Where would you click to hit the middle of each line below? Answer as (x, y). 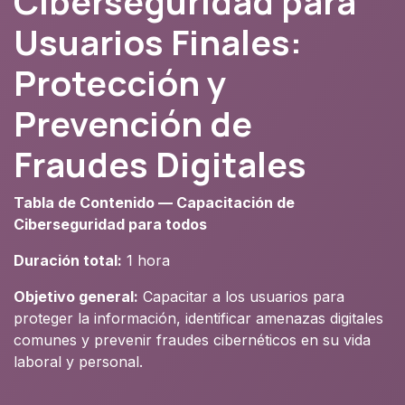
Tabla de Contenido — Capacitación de (154, 202)
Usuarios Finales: (158, 41)
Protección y (120, 82)
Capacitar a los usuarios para (241, 296)
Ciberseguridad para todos (110, 224)
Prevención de (133, 122)
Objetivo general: (76, 296)
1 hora (146, 260)
